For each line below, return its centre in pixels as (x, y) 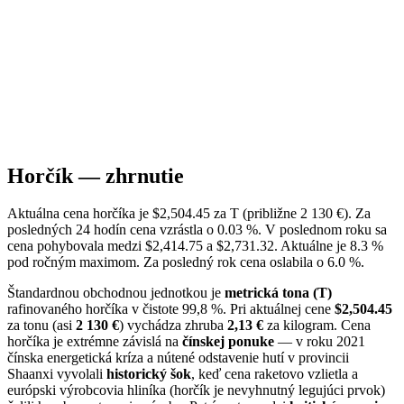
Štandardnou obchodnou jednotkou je (116, 293)
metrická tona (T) (278, 293)
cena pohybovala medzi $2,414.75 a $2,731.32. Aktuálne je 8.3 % (195, 246)
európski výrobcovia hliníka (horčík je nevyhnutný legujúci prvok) (196, 390)
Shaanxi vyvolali (57, 374)
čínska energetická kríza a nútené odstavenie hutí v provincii (178, 358)
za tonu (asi (41, 326)
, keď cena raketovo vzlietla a (275, 374)
